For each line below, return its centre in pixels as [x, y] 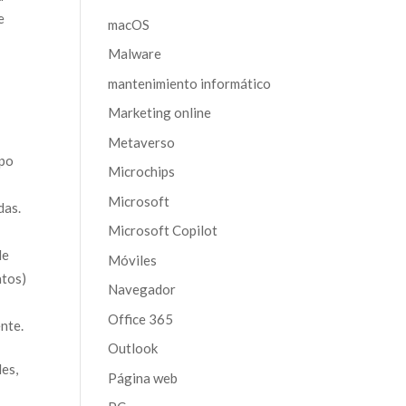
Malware [135, 53]
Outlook [133, 348]
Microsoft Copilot [163, 230]
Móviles [133, 260]
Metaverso [142, 142]
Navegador [142, 289]
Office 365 [141, 319]
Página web [143, 377]
